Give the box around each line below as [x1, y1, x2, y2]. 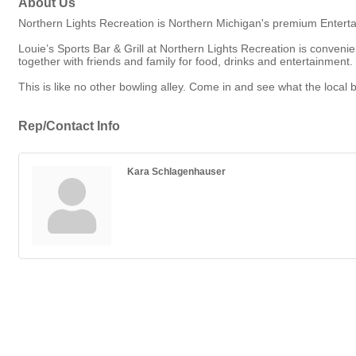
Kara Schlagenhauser [127, 166, 226, 176]
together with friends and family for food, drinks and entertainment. [18, 55, 353, 68]
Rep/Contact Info [18, 118, 120, 133]
